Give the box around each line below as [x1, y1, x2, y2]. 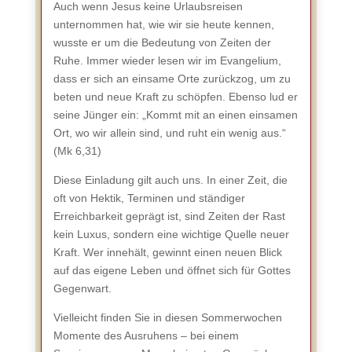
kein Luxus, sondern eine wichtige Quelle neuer [53, 228, 289, 240]
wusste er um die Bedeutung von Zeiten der [53, 36, 271, 49]
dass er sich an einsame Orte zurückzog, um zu [53, 72, 291, 85]
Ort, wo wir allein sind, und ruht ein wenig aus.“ [53, 126, 286, 139]
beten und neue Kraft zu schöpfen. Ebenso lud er [53, 90, 298, 103]
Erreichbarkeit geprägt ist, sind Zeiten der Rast [53, 210, 285, 222]
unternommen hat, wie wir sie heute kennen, [53, 18, 274, 31]
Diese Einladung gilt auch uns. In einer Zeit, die [53, 174, 288, 186]
